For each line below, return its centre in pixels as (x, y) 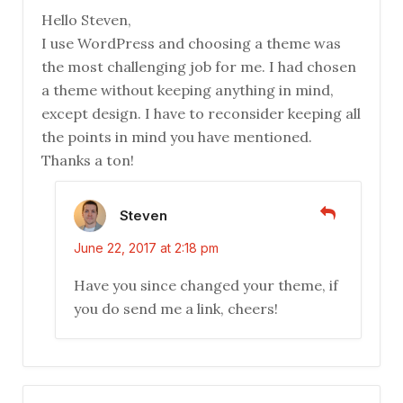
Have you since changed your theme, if (206, 286)
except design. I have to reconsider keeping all (201, 114)
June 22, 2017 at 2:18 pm (146, 248)
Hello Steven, (86, 20)
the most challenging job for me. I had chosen (199, 67)
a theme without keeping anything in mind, (188, 90)
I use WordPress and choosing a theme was (191, 44)
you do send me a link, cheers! (176, 309)
